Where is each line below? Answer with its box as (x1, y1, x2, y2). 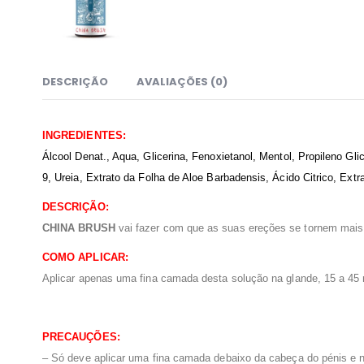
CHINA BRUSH (42, 222, 115, 235)
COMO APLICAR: (42, 251, 128, 264)
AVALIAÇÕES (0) (136, 74, 227, 90)
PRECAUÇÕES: (42, 331, 120, 344)
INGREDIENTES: (42, 129, 126, 142)
